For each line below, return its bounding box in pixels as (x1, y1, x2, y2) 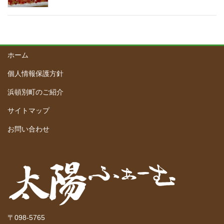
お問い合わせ (7, 124, 49, 133)
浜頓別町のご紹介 (7, 87, 63, 96)
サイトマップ (7, 106, 49, 114)
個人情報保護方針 (7, 69, 63, 77)
